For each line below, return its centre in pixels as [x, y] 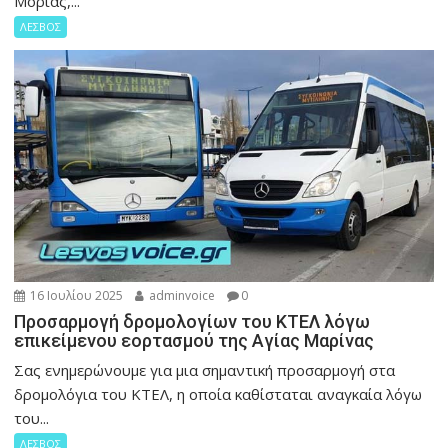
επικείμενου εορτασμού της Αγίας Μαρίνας [194, 341]
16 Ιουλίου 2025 [75, 296]
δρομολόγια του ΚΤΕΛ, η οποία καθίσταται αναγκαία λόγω [218, 394]
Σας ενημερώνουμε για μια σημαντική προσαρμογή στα [205, 370]
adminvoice [181, 296]
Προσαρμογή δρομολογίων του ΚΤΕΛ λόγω [192, 322]
